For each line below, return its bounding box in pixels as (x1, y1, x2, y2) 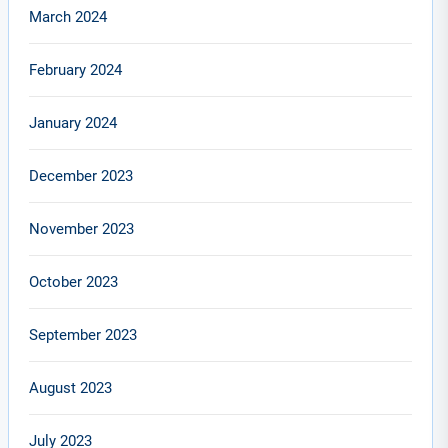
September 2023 (29, 326, 138, 344)
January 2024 (29, 114, 118, 132)
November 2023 (29, 220, 135, 238)
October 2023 (29, 273, 119, 291)
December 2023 (29, 167, 134, 185)
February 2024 (29, 61, 123, 79)
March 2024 (29, 8, 108, 26)
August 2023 (29, 379, 113, 397)
